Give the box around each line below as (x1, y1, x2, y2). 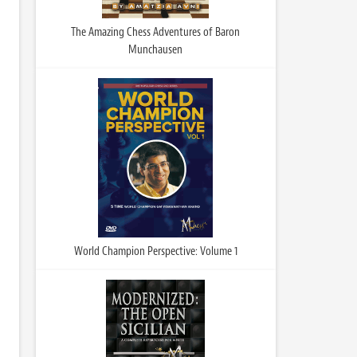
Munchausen (128, 42, 182, 57)
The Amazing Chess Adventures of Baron (71, 25, 240, 40)
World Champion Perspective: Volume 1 (73, 244, 237, 259)
